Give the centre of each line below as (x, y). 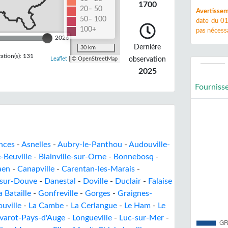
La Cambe (46, 206)
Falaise (160, 181)
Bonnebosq (134, 157)
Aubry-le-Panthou (90, 145)
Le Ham (137, 206)
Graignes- (135, 193)
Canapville (36, 169)
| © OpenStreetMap (92, 59)
